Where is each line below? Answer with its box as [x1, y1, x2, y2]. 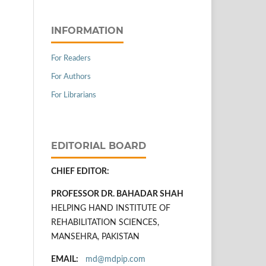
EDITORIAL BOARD [51, 140, 146, 151]
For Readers [51, 54, 91, 62]
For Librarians [51, 91, 96, 99]
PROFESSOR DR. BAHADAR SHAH [51, 189, 183, 198]
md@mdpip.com [85, 255, 148, 264]
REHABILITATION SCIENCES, [51, 218, 161, 227]
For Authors [51, 72, 91, 81]
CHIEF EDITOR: [51, 167, 109, 176]
